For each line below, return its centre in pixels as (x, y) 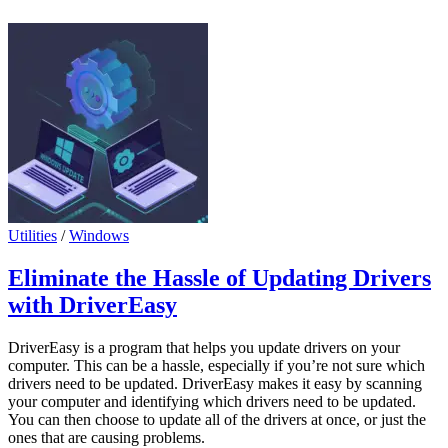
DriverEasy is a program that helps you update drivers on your (204, 347)
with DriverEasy (92, 304)
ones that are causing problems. (106, 437)
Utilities (32, 235)
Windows (99, 235)
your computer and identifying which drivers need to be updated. (212, 401)
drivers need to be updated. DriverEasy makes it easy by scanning (215, 383)
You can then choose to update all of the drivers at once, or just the (217, 419)
